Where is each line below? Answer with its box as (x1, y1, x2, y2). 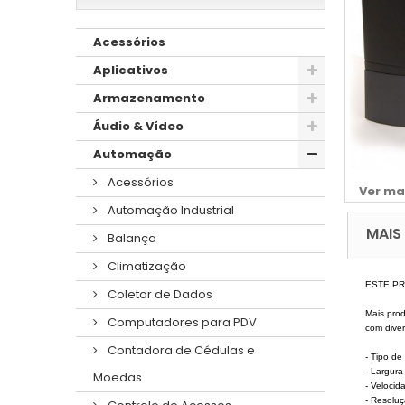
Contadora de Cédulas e (105, 341, 255, 359)
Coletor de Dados (105, 285, 212, 303)
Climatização (105, 257, 186, 275)
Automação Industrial (105, 201, 234, 219)
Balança (105, 229, 156, 247)
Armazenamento (93, 89, 205, 107)
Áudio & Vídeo (93, 117, 184, 135)
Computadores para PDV (105, 313, 257, 331)
